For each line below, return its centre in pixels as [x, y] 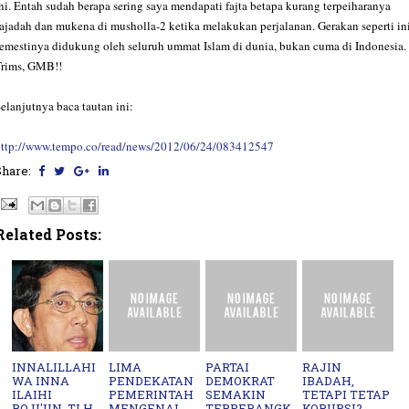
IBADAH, [329, 380]
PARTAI [228, 367]
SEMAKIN [236, 394]
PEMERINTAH [152, 394]
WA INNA [41, 380]
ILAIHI [32, 394]
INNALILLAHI [54, 367]
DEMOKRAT [241, 380]
